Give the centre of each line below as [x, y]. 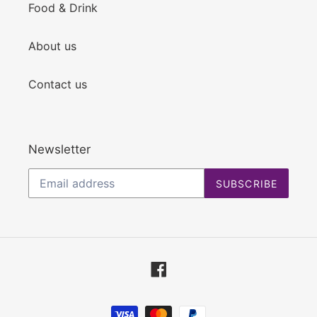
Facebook [192, 268]
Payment [181, 307]
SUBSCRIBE [246, 183]
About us [52, 46]
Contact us [58, 84]
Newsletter [59, 149]
